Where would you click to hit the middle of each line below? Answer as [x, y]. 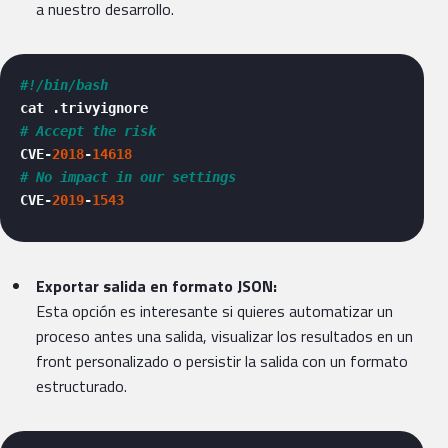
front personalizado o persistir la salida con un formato [222, 361]
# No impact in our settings [128, 177]
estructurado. [81, 386]
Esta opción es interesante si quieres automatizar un [214, 311]
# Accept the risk [88, 131]
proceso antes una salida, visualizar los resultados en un [224, 336]
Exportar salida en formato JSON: [156, 286]
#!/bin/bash [64, 85]
